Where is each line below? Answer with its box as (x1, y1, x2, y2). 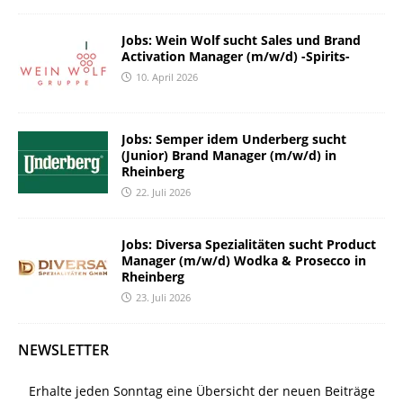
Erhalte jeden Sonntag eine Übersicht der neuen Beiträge (28, 382, 375, 400)
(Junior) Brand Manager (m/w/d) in (121, 147, 336, 165)
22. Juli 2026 (136, 185, 191, 200)
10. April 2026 (136, 70, 198, 85)
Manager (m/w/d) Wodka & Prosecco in (121, 252, 366, 270)
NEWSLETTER (18, 340, 109, 361)
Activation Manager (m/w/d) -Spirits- (121, 48, 350, 66)
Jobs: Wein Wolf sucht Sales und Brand (121, 31, 361, 49)
